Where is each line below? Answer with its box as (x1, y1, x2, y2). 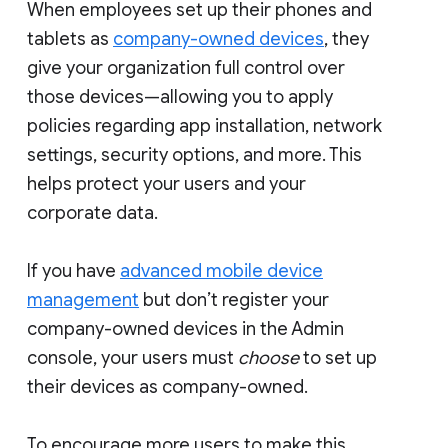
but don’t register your (139, 288, 329, 311)
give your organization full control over (27, 56, 345, 79)
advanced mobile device (120, 259, 323, 282)
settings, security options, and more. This (27, 143, 362, 166)
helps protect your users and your (27, 172, 306, 195)
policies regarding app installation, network (27, 114, 382, 137)
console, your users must (27, 346, 238, 369)
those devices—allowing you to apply (27, 85, 333, 108)
